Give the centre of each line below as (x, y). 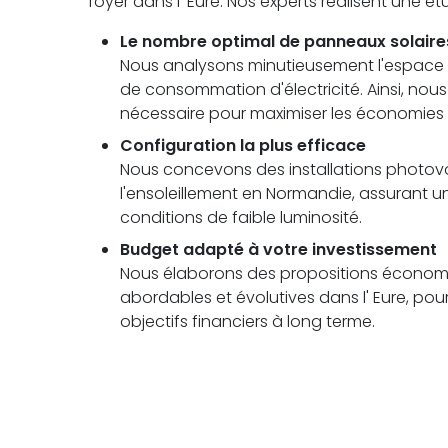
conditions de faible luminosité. (241, 218)
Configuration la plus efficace (243, 146)
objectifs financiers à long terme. (247, 322)
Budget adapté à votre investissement (278, 250)
